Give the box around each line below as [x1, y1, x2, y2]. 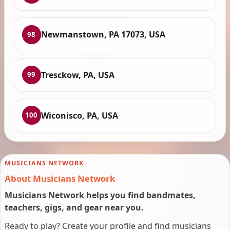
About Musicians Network [5, 172, 115, 185]
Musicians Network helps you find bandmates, [5, 189, 196, 201]
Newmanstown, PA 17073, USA [41, 29, 165, 41]
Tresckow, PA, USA [41, 69, 114, 81]
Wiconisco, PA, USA [41, 109, 118, 121]
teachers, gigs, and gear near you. [5, 202, 144, 214]
